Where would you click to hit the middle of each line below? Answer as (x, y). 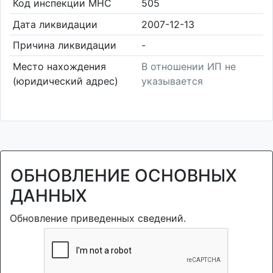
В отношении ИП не (189, 66)
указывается (172, 81)
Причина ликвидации (64, 45)
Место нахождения (59, 66)
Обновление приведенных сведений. (98, 218)
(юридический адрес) (65, 81)
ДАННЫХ (49, 196)
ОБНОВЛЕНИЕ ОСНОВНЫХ (124, 175)
